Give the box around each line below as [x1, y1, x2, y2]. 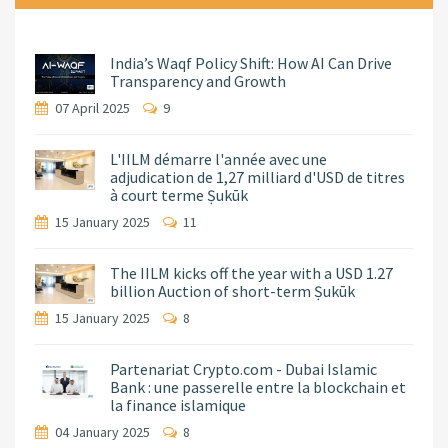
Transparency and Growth [110, 71, 286, 92]
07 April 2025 [55, 99, 133, 118]
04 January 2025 [55, 423, 153, 442]
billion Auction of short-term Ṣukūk [110, 281, 355, 302]
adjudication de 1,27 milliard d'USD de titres [110, 167, 405, 188]
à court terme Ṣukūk [110, 185, 248, 206]
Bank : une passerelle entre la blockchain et [110, 377, 406, 398]
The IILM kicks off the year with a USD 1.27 [110, 263, 393, 284]
